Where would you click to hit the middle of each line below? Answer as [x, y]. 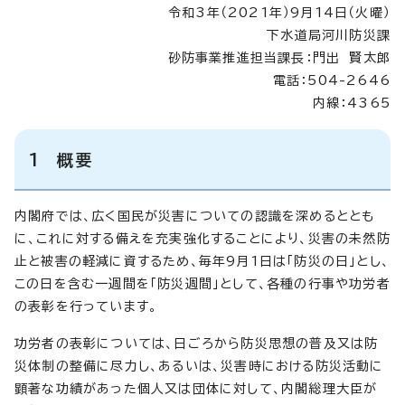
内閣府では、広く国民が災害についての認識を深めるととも [195, 216]
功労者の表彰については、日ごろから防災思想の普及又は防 [197, 343]
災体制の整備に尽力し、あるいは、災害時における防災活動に [199, 366]
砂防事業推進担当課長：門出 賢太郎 [279, 57]
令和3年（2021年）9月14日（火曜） [279, 12]
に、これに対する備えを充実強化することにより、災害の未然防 [202, 238]
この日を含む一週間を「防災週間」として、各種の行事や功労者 [202, 283]
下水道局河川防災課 [329, 35]
